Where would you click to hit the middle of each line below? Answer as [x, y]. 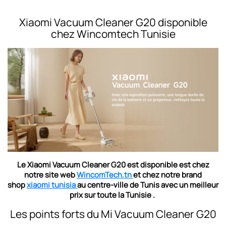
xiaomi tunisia [52, 185]
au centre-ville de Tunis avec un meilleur [148, 185]
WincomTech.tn [105, 175]
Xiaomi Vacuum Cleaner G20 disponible [113, 22]
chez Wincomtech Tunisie [113, 34]
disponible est [166, 165]
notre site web [50, 175]
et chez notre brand [167, 175]
